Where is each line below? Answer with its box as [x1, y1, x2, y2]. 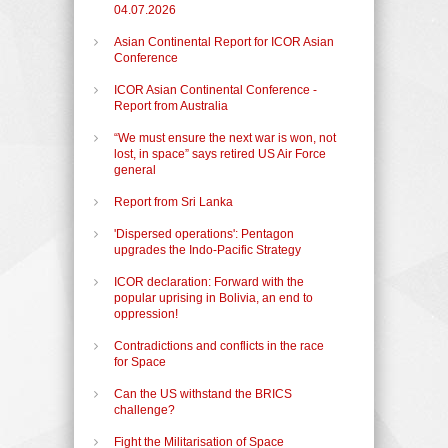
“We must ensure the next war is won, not [114, 130, 336, 145]
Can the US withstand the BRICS [114, 386, 292, 401]
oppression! [114, 306, 178, 321]
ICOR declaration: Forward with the [114, 274, 304, 289]
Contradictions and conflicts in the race [114, 338, 324, 353]
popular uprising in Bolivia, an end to [114, 290, 313, 305]
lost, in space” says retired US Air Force [114, 146, 326, 161]
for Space [114, 354, 166, 369]
